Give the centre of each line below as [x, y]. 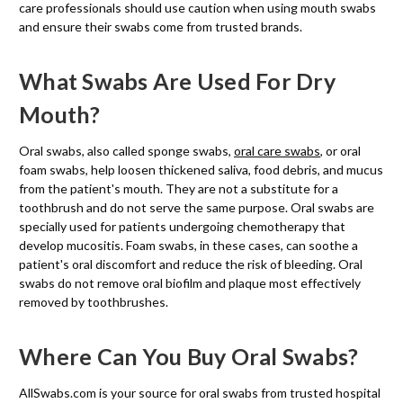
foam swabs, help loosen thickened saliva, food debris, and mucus [201, 169]
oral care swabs [277, 150]
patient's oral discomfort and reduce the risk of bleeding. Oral [191, 264]
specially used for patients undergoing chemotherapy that [182, 226]
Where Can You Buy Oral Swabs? [189, 356]
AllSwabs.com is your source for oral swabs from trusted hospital [200, 392]
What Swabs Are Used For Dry [177, 81]
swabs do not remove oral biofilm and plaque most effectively [190, 282]
